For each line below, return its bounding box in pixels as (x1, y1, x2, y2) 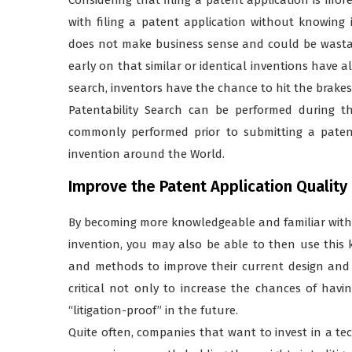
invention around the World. (68, 146, 225, 161)
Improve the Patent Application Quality (68, 176, 347, 196)
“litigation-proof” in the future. (68, 302, 238, 317)
